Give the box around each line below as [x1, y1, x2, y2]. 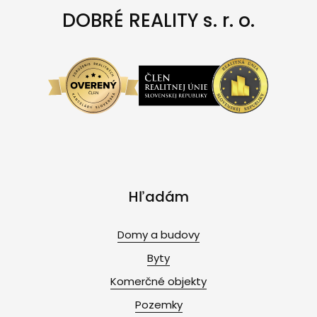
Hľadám [128, 187, 189, 207]
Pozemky [134, 296, 183, 312]
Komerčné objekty [110, 273, 207, 289]
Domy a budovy [117, 226, 200, 242]
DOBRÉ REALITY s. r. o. [62, 7, 255, 33]
